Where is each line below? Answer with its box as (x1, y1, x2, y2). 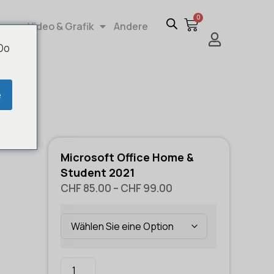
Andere (114, 20, 148, 33)
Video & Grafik (28, 20, 94, 33)
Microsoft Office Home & (61, 150, 194, 165)
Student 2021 (61, 165, 135, 180)
